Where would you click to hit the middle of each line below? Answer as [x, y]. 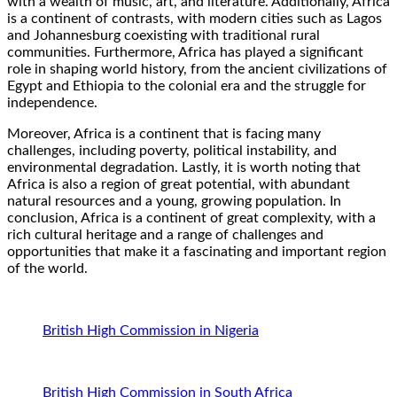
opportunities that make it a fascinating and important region [197, 252]
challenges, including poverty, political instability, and [172, 151]
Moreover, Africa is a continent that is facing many [164, 134]
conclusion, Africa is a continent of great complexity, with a [191, 218]
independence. [52, 103]
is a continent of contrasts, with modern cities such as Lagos [195, 19]
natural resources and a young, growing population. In [174, 202]
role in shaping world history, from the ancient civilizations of [197, 70]
